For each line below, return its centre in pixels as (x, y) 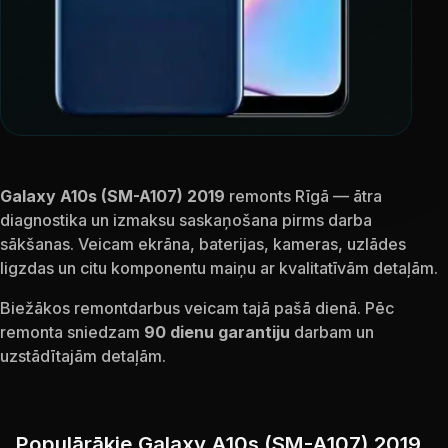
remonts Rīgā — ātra (303, 196)
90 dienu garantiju (217, 332)
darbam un (332, 332)
